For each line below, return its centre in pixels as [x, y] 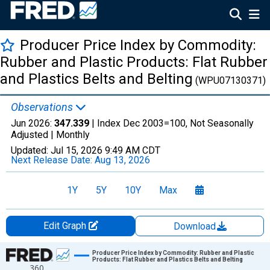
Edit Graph [66, 226]
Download [196, 226]
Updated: [31, 150]
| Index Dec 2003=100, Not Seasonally [171, 123]
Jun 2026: [33, 123]
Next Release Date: [53, 160]
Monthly [73, 135]
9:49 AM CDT [133, 150]
